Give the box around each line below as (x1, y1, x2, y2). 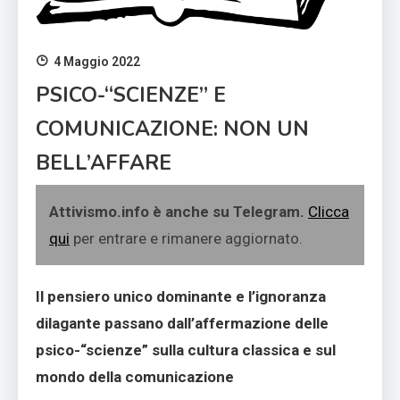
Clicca (308, 203, 349, 221)
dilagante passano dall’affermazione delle (36, 314, 329, 333)
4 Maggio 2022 (54, 54, 140, 69)
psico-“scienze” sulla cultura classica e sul (36, 341, 336, 360)
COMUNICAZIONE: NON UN (36, 115, 309, 144)
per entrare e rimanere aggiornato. (70, 229, 303, 248)
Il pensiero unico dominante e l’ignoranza (36, 287, 326, 306)
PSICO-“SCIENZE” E (36, 81, 226, 110)
